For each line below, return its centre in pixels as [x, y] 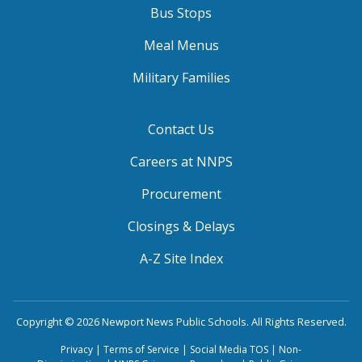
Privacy [77, 349]
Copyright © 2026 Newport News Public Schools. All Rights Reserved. [181, 321]
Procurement [181, 194]
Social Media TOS [229, 349]
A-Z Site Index [181, 258]
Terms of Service [141, 349]
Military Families [181, 77]
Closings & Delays [181, 226]
